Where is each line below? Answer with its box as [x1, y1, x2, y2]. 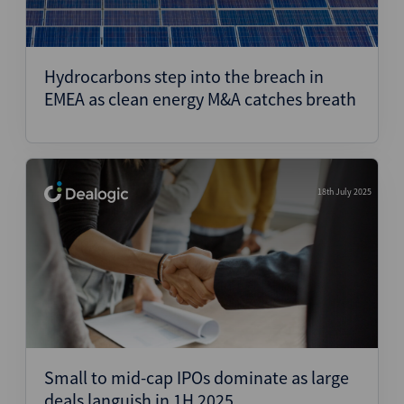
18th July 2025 [317, 186, 372, 197]
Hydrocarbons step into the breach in [44, 65, 324, 87]
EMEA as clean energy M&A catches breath [44, 87, 356, 110]
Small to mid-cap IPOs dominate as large [44, 366, 349, 389]
